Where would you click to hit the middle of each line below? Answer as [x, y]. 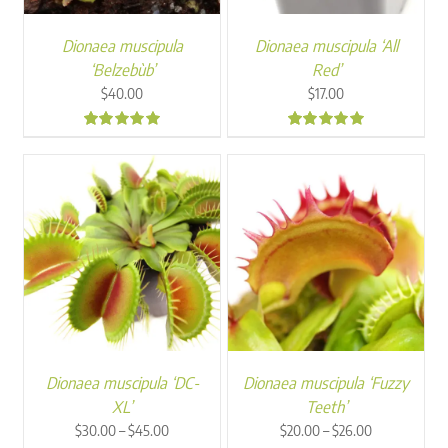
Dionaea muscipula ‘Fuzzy [326, 382]
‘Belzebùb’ [122, 69]
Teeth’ [326, 406]
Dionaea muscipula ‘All [326, 45]
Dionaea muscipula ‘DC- [122, 382]
